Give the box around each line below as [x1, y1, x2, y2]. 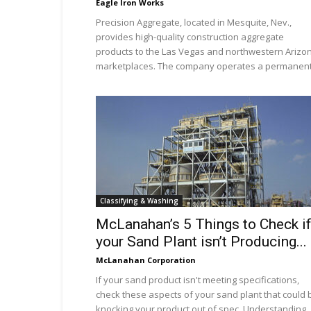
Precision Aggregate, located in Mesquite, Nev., [96, 16, 292, 28]
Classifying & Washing [100, 196, 178, 205]
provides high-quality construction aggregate [96, 31, 284, 43]
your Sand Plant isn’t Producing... [96, 233, 307, 250]
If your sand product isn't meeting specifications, [96, 274, 299, 286]
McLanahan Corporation [96, 255, 196, 265]
